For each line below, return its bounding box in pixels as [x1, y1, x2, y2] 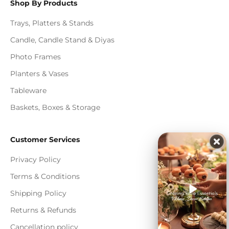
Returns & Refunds [10, 205, 76, 215]
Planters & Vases [10, 69, 68, 79]
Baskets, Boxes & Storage [10, 103, 100, 112]
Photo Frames [10, 52, 61, 62]
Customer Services [10, 135, 80, 145]
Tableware [10, 86, 47, 96]
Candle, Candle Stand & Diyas [10, 35, 114, 45]
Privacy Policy [10, 155, 61, 165]
